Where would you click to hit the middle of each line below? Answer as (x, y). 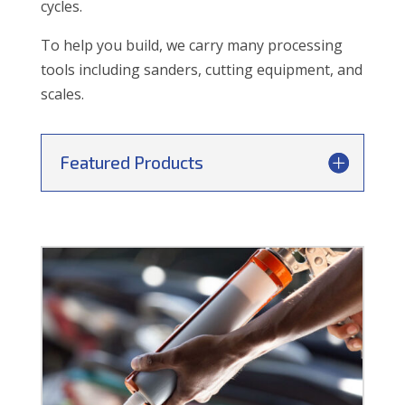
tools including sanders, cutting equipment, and (201, 70)
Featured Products (131, 163)
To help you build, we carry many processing (191, 46)
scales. (62, 94)
